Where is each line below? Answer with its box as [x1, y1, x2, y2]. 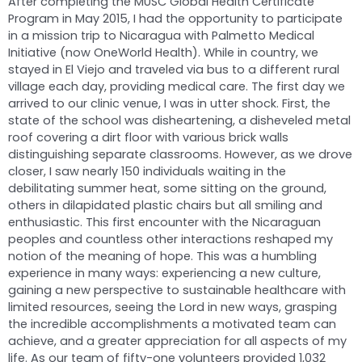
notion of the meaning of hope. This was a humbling [8, 248, 317, 265]
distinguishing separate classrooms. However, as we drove [8, 146, 352, 163]
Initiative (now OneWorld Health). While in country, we [8, 44, 318, 61]
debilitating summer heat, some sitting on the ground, [8, 180, 326, 197]
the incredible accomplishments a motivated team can [8, 316, 336, 333]
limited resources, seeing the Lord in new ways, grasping [8, 299, 337, 316]
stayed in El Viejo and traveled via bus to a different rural [8, 61, 339, 78]
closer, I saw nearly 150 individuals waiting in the [8, 163, 286, 180]
